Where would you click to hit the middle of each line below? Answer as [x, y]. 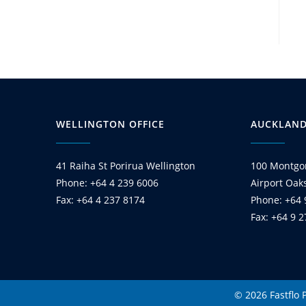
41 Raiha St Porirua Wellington [126, 166]
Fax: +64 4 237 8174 [100, 200]
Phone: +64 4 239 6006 [107, 183]
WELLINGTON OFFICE [110, 124]
